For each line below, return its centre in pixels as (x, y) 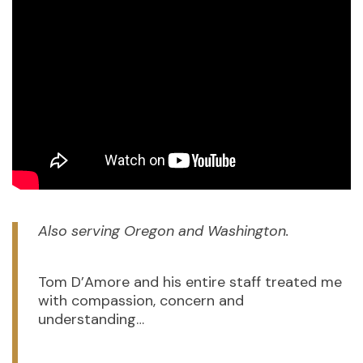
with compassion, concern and (141, 301)
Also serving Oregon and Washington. (164, 231)
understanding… (91, 319)
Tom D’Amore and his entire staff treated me (190, 282)
